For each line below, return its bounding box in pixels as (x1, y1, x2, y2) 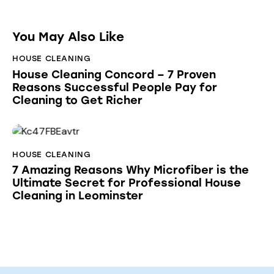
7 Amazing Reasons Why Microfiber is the (12, 163, 249, 177)
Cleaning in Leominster (12, 189, 143, 203)
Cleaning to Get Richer (12, 93, 143, 107)
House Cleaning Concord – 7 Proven (12, 67, 216, 81)
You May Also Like (12, 29, 124, 45)
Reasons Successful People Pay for (12, 80, 217, 94)
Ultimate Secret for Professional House (12, 176, 241, 190)
